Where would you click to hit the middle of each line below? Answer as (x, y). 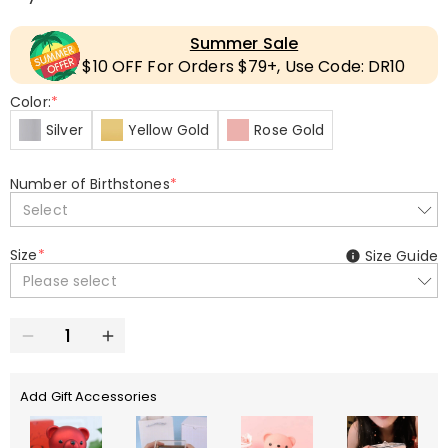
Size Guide (401, 256)
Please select (70, 280)
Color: (30, 102)
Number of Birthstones (90, 184)
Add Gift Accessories (89, 396)
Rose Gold (289, 130)
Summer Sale (244, 43)
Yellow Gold (168, 130)
